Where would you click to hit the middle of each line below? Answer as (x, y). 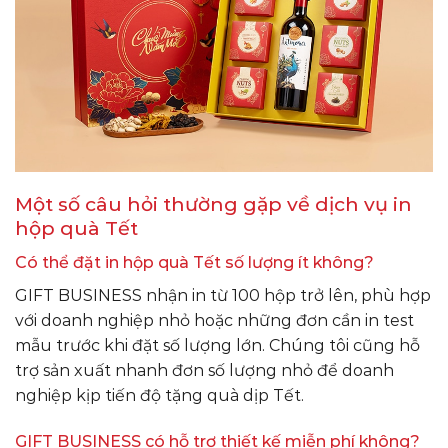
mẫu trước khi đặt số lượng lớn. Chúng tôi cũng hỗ (217, 345)
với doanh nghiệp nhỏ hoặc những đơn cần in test (214, 320)
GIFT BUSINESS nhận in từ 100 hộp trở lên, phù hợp (223, 295)
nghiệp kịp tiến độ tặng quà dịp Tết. (159, 395)
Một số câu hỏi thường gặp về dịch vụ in (213, 204)
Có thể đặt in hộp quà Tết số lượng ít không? (194, 262)
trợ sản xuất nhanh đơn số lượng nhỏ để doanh (204, 370)
